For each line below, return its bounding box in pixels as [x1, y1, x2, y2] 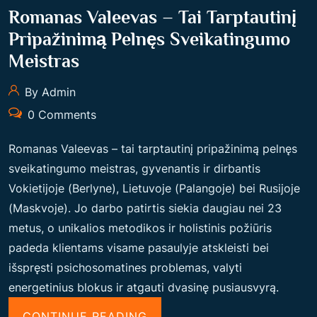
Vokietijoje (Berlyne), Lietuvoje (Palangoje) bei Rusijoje [8, 181, 300, 195]
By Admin [21, 85, 76, 99]
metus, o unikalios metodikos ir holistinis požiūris [8, 221, 272, 235]
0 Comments [23, 108, 96, 122]
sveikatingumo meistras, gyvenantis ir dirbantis [8, 161, 260, 175]
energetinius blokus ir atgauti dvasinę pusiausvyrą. [8, 280, 279, 294]
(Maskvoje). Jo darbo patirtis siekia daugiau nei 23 [8, 201, 282, 215]
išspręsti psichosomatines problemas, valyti [8, 260, 242, 275]
